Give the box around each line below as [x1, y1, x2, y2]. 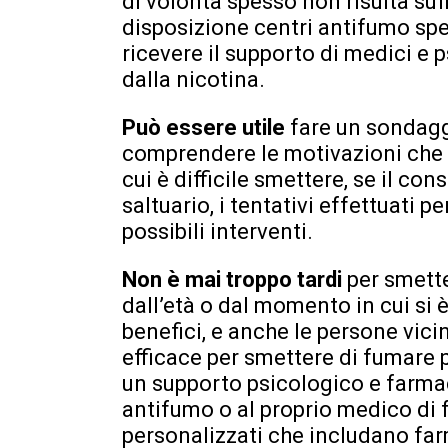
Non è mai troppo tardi [122, 266, 347, 292]
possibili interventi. [122, 218, 313, 244]
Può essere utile [122, 114, 290, 140]
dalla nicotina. [122, 66, 265, 92]
